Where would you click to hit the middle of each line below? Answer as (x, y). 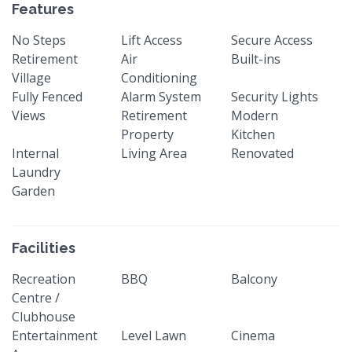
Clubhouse (44, 316)
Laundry (36, 172)
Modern (254, 115)
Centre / (36, 297)
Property (148, 134)
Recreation (44, 279)
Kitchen (253, 134)
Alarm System (161, 96)
